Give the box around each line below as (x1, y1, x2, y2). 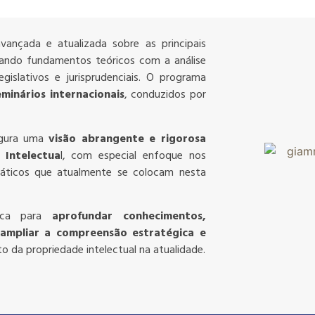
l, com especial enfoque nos (60, 146, 206, 165)
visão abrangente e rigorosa (49, 129, 206, 148)
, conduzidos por (124, 86, 206, 105)
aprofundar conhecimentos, (52, 207, 206, 226)
